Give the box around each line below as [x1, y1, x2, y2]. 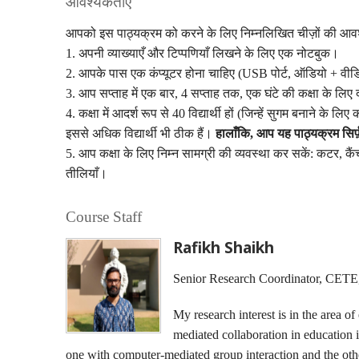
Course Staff [66, 208, 142, 225]
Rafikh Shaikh [173, 236, 274, 258]
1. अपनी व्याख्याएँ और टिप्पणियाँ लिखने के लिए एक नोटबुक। [66, 46, 339, 60]
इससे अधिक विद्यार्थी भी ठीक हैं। [66, 127, 216, 140]
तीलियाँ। [66, 167, 107, 180]
